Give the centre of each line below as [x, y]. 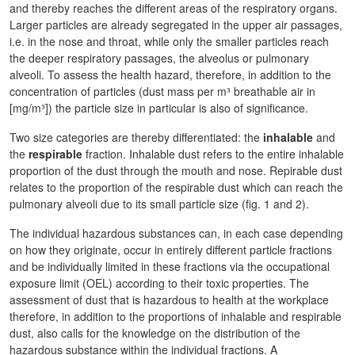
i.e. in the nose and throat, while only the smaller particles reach [169, 41]
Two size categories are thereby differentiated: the [136, 137]
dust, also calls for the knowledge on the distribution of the [155, 333]
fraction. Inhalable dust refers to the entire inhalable [213, 154]
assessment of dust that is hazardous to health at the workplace [169, 300]
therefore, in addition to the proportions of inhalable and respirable [176, 316]
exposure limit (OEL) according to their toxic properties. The [159, 283]
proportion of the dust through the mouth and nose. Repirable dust [176, 170]
